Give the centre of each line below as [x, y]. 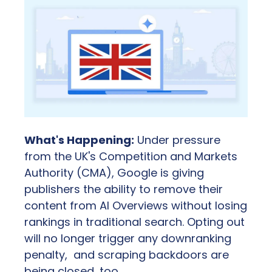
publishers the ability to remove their [124, 189]
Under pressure [177, 140]
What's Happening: [79, 140]
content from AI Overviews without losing [136, 205]
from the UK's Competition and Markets [131, 156]
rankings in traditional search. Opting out [134, 222]
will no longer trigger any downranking [128, 238]
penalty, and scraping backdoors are [127, 254]
